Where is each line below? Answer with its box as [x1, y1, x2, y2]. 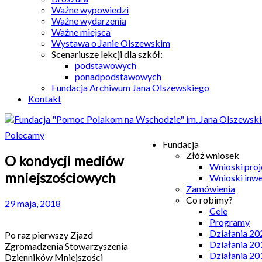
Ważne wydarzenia [51, 15, 126, 26]
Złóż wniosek [186, 150, 239, 161]
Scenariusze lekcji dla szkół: [51, 49, 163, 60]
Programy [209, 216, 250, 227]
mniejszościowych [5, 168, 116, 186]
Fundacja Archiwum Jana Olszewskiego [51, 82, 209, 93]
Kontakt [28, 93, 61, 104]
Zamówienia [186, 183, 235, 194]
